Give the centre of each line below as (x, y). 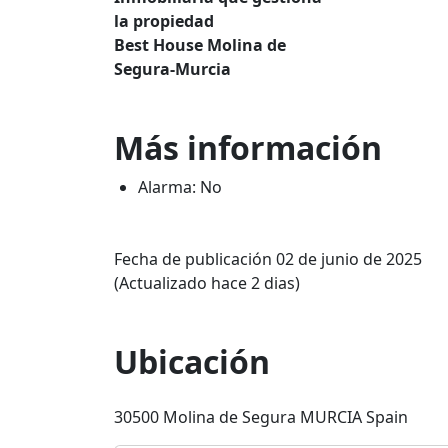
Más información (248, 147)
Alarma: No (180, 187)
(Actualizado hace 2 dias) (207, 283)
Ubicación (192, 361)
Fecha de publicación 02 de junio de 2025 (268, 259)
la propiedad (164, 21)
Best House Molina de (200, 45)
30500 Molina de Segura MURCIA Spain (261, 417)
